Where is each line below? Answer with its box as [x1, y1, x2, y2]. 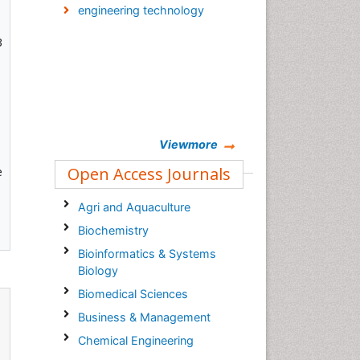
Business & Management [77, 310, 211, 324]
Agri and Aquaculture [77, 200, 190, 214]
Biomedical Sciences [77, 287, 188, 301]
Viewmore [159, 137, 218, 151]
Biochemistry [77, 223, 149, 237]
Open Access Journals [67, 163, 231, 185]
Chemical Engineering [77, 333, 194, 347]
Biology [77, 264, 118, 277]
